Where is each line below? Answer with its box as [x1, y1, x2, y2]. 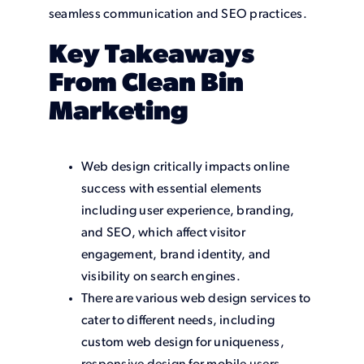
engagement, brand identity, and [80, 248, 271, 262]
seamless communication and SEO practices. [48, 8, 307, 22]
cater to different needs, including [80, 314, 275, 327]
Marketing [48, 100, 188, 127]
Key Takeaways [48, 43, 254, 70]
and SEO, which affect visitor [80, 226, 245, 240]
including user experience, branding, [80, 204, 295, 218]
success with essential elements [80, 182, 262, 196]
